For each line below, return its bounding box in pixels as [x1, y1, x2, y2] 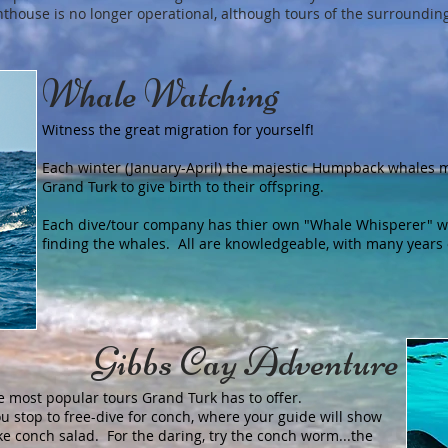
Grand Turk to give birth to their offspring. [42, 177, 332, 196]
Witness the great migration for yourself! [42, 120, 322, 139]
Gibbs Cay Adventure [93, 338, 399, 386]
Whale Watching [42, 70, 279, 118]
